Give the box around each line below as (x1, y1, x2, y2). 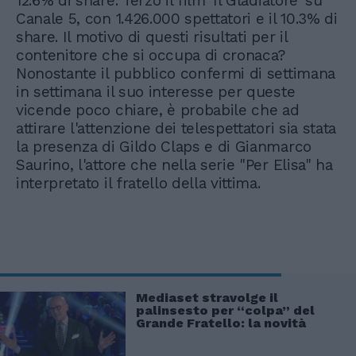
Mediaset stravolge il (136, 290, 278, 306)
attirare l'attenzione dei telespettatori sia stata (16, 119, 336, 138)
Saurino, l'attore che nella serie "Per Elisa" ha (16, 156, 333, 175)
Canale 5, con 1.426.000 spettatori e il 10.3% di (16, 10, 338, 29)
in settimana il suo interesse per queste (16, 83, 296, 102)
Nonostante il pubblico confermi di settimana (16, 64, 335, 83)
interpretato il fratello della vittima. (16, 174, 265, 193)
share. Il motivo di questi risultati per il (16, 28, 288, 47)
